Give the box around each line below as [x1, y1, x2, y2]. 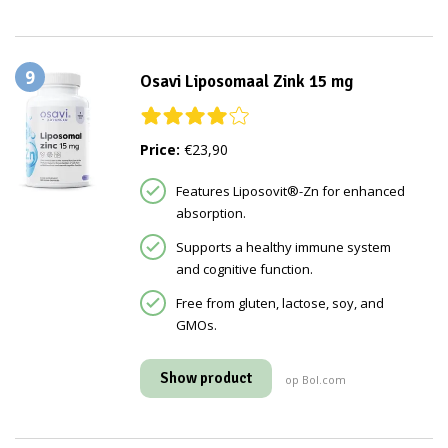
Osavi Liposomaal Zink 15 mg [139, 71, 353, 93]
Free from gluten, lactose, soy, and [175, 294, 384, 313]
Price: [139, 140, 180, 160]
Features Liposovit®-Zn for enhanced [175, 182, 405, 201]
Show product [159, 369, 252, 388]
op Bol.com [284, 372, 346, 388]
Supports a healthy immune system [175, 238, 391, 257]
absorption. [175, 204, 246, 223]
